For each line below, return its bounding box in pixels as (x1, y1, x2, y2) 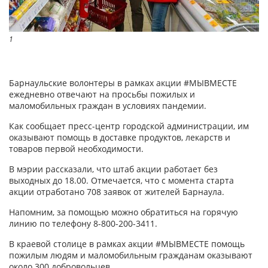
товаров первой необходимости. (9, 143, 144, 155)
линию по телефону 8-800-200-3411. (9, 218, 157, 230)
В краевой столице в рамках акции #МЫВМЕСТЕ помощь (9, 238, 245, 250)
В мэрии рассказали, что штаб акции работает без (9, 163, 218, 175)
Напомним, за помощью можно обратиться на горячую (9, 206, 238, 218)
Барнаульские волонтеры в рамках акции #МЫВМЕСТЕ (9, 77, 237, 89)
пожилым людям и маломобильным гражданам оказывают (9, 249, 252, 261)
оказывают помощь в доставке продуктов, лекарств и (9, 132, 230, 144)
